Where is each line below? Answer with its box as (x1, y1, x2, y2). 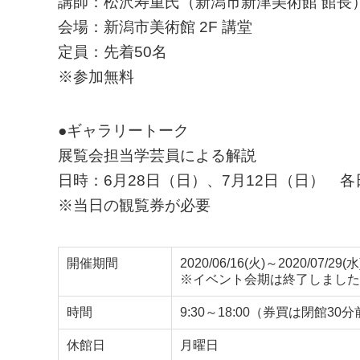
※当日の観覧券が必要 (58, 197, 211, 214)
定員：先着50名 (58, 43, 167, 60)
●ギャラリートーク (58, 122, 189, 139)
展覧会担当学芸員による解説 (58, 147, 256, 164)
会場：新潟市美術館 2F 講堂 (58, 18, 252, 35)
